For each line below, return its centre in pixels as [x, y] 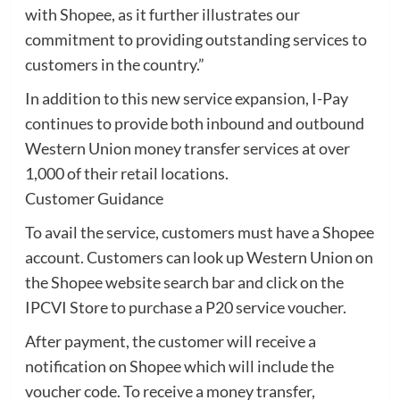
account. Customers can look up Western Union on [199, 258]
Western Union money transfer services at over [187, 149]
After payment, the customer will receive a [170, 342]
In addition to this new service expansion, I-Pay [186, 99]
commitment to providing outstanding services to [196, 40]
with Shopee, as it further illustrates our [162, 15]
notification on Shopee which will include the [179, 367]
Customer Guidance [94, 199]
